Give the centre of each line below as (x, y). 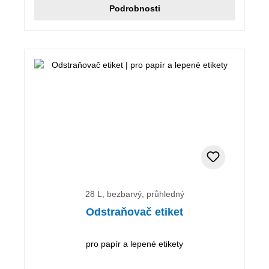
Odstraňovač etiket (134, 212)
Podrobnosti (134, 8)
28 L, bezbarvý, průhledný (134, 194)
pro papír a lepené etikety (134, 243)
